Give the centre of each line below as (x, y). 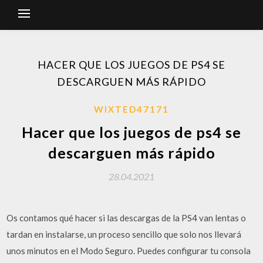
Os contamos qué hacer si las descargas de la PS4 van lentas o (127, 218)
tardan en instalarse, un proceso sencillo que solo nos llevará (124, 234)
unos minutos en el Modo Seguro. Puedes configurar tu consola (129, 251)
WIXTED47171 (131, 109)
